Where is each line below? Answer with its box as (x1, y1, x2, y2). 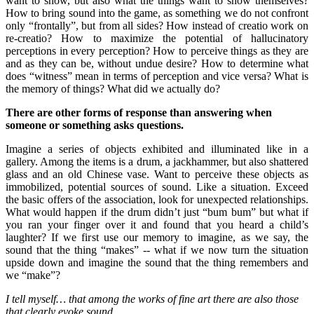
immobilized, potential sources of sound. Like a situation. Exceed (6, 180, 308, 193)
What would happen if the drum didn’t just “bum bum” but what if (6, 205, 308, 218)
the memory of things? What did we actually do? (6, 82, 220, 95)
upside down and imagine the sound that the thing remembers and (6, 256, 308, 268)
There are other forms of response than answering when (6, 106, 272, 118)
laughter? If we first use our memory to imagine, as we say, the (6, 231, 308, 243)
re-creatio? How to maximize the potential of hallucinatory (6, 32, 308, 44)
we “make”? (6, 268, 60, 281)
